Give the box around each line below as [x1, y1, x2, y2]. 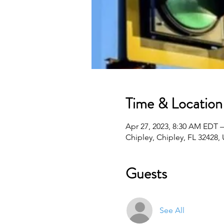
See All [159, 205, 184, 215]
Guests [125, 162, 167, 184]
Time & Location [125, 92, 222, 114]
